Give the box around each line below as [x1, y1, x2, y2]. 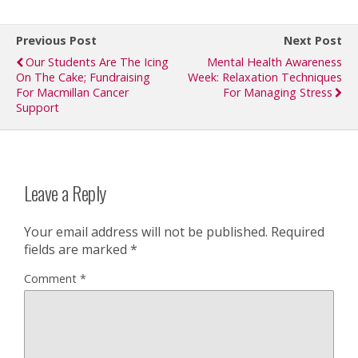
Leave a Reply [24, 177, 106, 207]
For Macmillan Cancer [16, 85, 129, 100]
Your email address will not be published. [24, 222, 268, 241]
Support [16, 100, 59, 115]
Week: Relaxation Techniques [188, 70, 342, 85]
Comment [24, 270, 80, 286]
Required [271, 222, 324, 241]
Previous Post [16, 33, 97, 48]
